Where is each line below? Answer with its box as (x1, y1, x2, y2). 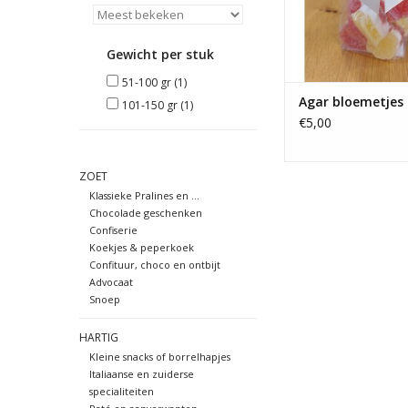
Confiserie (88, 223, 138, 238)
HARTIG (79, 330, 118, 346)
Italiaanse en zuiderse (88, 367, 194, 382)
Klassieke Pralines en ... (88, 189, 199, 203)
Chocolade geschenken (88, 206, 202, 220)
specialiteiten (88, 384, 154, 399)
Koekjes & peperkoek (88, 240, 194, 255)
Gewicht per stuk (107, 46, 214, 63)
